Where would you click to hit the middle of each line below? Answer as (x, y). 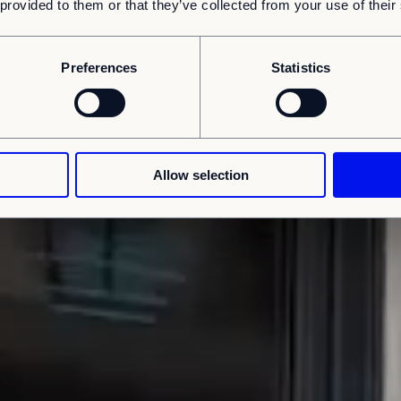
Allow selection (200, 175)
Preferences (99, 67)
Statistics (301, 67)
